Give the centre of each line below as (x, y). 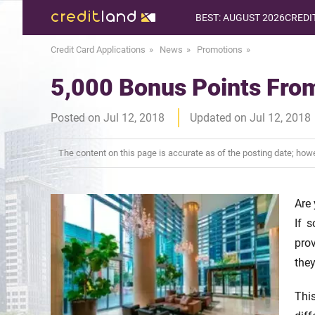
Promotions (220, 50)
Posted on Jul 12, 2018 (108, 118)
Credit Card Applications (98, 50)
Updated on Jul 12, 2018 (250, 118)
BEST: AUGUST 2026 (240, 18)
